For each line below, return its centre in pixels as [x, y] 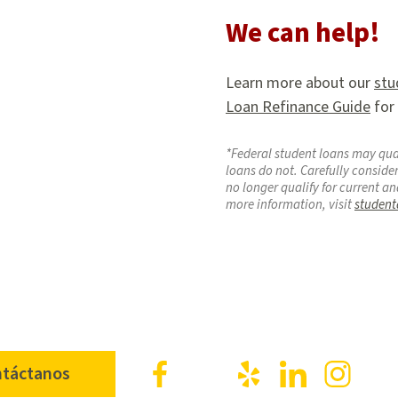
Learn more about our [300, 83]
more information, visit [290, 204]
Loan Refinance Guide [298, 107]
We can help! [303, 33]
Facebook [218, 371]
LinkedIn [347, 371]
